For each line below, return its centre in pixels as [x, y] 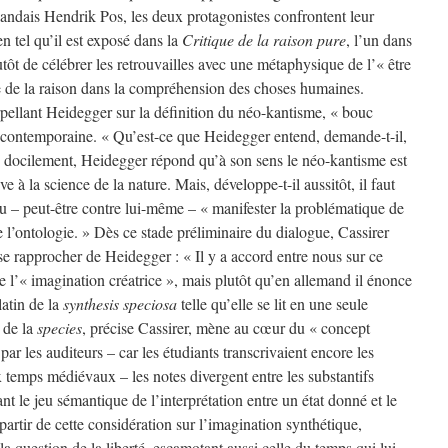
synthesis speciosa [120, 303]
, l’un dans [379, 39]
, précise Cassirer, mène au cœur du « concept [226, 327]
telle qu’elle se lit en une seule [272, 303]
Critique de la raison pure [264, 39]
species [59, 327]
